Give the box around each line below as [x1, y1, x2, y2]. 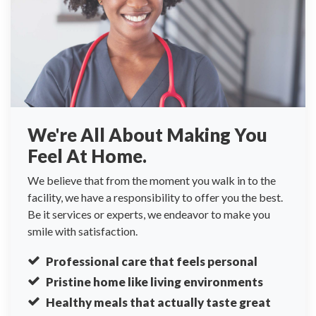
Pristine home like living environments [45, 274, 263, 289]
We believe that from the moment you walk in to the [28, 174, 276, 187]
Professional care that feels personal [45, 254, 257, 269]
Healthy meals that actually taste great [45, 295, 271, 310]
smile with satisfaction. [28, 224, 138, 238]
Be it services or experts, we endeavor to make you [28, 207, 270, 221]
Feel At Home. [28, 145, 147, 166]
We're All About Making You [28, 124, 267, 145]
